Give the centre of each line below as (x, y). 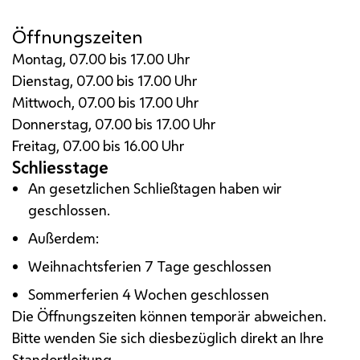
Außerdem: (64, 238)
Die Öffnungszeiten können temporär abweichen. (169, 316)
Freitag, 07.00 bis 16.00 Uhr (98, 146)
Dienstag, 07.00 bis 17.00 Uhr (105, 81)
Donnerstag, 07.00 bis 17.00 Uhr (114, 124)
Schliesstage (60, 168)
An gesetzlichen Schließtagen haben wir (155, 188)
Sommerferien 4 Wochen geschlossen (149, 295)
